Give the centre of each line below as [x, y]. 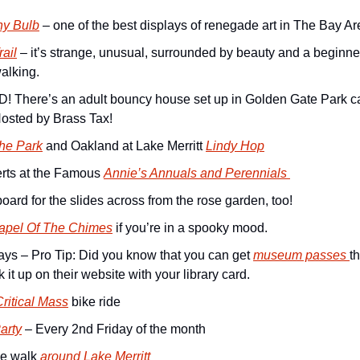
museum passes [301, 255]
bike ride [94, 302]
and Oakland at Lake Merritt [124, 146]
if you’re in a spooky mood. [190, 228]
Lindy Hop [235, 146]
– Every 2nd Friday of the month [114, 329]
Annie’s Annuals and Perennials [197, 173]
